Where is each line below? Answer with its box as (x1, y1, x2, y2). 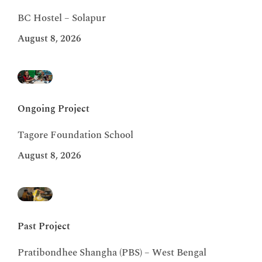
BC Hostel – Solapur (18, 10, 106, 26)
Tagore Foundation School (18, 127, 133, 143)
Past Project (18, 219, 70, 233)
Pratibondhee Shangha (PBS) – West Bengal (18, 244, 206, 260)
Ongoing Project (18, 102, 89, 116)
